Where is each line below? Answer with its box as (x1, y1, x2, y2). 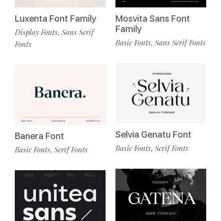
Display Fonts (15, 27, 58, 37)
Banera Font (15, 131, 64, 142)
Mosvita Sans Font (115, 13, 190, 24)
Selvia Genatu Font (115, 129, 191, 140)
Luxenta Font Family (15, 13, 96, 24)
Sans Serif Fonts (155, 37, 206, 47)
